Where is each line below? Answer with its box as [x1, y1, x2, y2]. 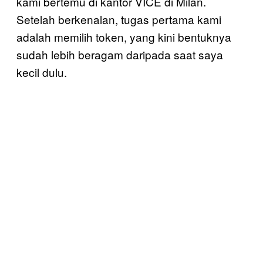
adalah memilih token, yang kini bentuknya [16, 29, 231, 45]
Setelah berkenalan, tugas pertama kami [16, 11, 221, 27]
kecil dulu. [16, 64, 67, 80]
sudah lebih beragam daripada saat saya [16, 46, 223, 62]
